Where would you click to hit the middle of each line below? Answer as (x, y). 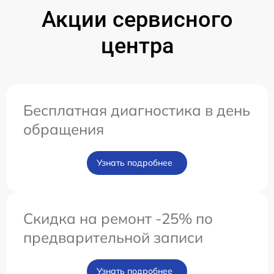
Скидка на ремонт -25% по (118, 218)
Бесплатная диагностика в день (137, 110)
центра (137, 46)
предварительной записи (113, 237)
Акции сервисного (137, 19)
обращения (64, 129)
